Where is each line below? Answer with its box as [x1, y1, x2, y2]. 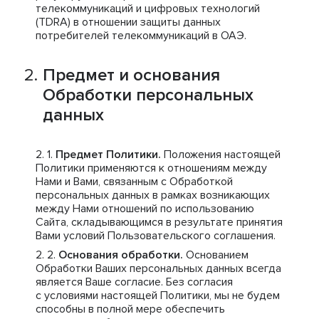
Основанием [183, 248, 249, 262]
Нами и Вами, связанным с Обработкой [36, 174, 233, 189]
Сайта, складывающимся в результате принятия [36, 215, 283, 229]
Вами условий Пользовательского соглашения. [36, 229, 276, 243]
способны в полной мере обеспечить [36, 302, 225, 316]
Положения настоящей [161, 147, 281, 162]
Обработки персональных [43, 85, 253, 105]
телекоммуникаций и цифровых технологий [36, 1, 260, 16]
